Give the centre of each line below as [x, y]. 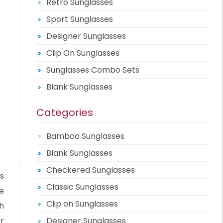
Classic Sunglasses [82, 187]
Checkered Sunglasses [90, 170]
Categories [64, 112]
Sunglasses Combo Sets [93, 70]
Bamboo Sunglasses [85, 136]
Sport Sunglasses [79, 19]
